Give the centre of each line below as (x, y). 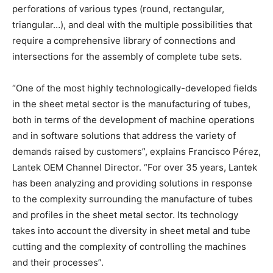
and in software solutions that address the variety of (124, 136)
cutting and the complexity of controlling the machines (129, 247)
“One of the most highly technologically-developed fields (135, 88)
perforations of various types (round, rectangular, (118, 9)
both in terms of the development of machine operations (133, 120)
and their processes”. (58, 263)
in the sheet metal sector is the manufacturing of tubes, (131, 104)
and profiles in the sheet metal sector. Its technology (125, 215)
